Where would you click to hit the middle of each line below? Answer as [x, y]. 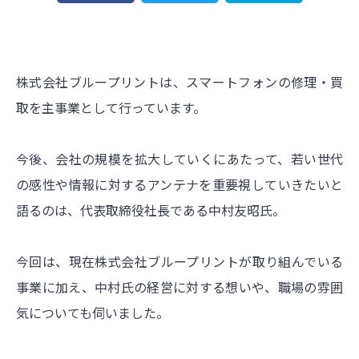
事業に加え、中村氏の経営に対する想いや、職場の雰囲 [179, 286]
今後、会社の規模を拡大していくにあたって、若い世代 [179, 158]
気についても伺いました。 [93, 312]
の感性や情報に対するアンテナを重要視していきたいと [179, 184]
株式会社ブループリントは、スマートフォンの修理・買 [179, 81]
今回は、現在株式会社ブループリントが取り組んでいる [179, 261]
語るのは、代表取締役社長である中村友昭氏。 [151, 210]
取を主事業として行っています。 [111, 107]
